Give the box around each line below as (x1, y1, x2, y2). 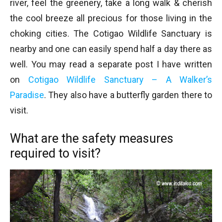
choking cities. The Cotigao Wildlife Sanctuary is (10, 28, 212, 39)
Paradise (10, 90, 44, 101)
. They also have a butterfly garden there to (44, 90, 212, 101)
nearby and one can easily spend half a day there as (10, 44, 212, 55)
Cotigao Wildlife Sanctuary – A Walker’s (28, 74, 212, 85)
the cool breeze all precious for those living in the (10, 13, 212, 24)
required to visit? (10, 146, 101, 161)
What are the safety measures (10, 131, 173, 146)
